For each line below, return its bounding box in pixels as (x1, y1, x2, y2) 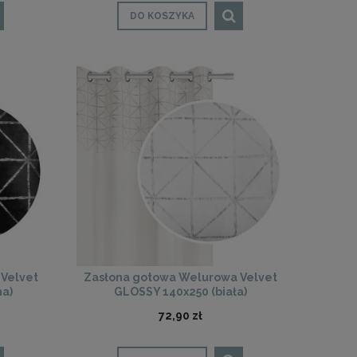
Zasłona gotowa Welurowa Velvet (83, 271, 277, 284)
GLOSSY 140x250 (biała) (113, 285, 247, 299)
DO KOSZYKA (130, 10, 194, 22)
